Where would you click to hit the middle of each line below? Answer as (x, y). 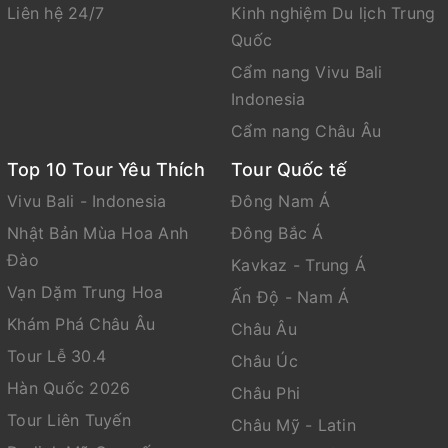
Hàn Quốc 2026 (69, 388)
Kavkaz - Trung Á (298, 265)
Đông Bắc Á (277, 233)
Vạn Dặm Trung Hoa (85, 292)
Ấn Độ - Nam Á (290, 297)
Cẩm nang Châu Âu (306, 131)
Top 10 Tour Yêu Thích (106, 170)
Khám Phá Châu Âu (81, 324)
